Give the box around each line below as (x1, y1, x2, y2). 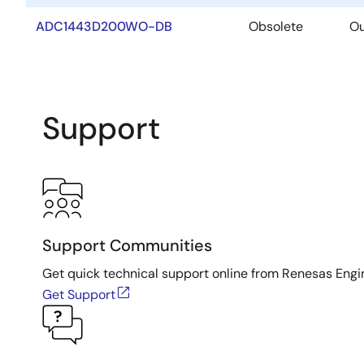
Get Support (42, 286, 115, 303)
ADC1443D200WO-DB (36, 18, 172, 35)
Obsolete (249, 18, 303, 35)
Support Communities (42, 235, 212, 256)
